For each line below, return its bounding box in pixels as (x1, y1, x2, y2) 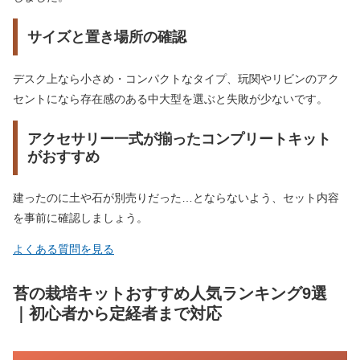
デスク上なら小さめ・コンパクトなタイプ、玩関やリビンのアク (13, 72, 339, 85)
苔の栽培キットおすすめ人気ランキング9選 (13, 284, 327, 302)
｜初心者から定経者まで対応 (13, 304, 222, 322)
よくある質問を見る (13, 242, 114, 256)
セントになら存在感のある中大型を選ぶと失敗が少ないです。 (13, 92, 328, 105)
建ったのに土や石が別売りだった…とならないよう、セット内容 (13, 190, 339, 204)
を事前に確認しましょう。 (13, 211, 148, 224)
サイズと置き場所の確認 (27, 29, 186, 46)
